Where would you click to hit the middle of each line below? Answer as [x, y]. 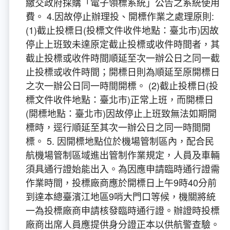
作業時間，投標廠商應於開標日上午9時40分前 [121, 183]
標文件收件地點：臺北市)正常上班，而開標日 [120, 99]
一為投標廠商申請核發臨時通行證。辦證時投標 [123, 210]
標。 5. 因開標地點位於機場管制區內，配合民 [120, 141]
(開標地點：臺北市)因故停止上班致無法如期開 [121, 113]
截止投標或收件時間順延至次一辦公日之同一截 [123, 58]
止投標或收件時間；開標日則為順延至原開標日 [123, 72]
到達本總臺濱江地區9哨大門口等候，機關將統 [121, 196]
